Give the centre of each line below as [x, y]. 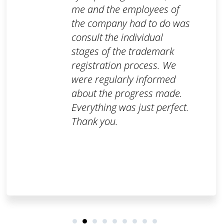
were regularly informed [123, 79]
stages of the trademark [122, 51]
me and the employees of [125, 9]
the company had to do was [130, 23]
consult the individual [117, 37]
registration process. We [123, 65]
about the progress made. [127, 93]
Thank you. [94, 121]
